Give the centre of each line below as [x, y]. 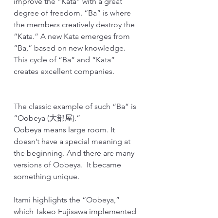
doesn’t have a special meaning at [73, 141]
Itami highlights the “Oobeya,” [68, 200]
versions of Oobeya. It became [68, 164]
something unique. [47, 176]
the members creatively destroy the [75, 24]
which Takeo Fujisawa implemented [76, 211]
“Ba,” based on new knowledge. [71, 48]
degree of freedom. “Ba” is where [73, 13]
